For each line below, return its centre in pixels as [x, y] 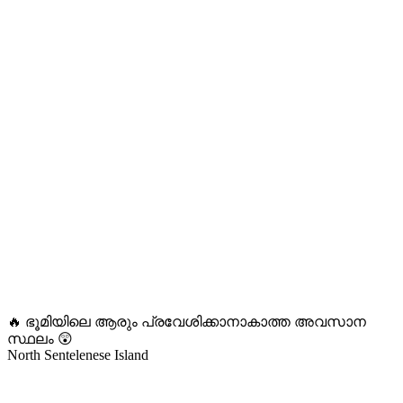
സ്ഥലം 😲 [40, 339]
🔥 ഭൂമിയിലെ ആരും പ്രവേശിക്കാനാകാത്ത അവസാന [187, 322]
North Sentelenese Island [78, 355]
